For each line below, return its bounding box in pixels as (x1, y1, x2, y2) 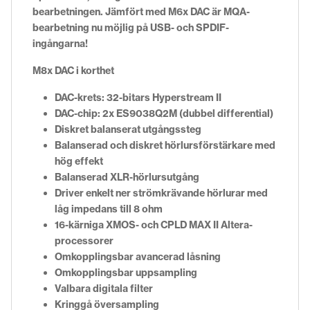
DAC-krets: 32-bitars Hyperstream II (55, 91, 221, 104)
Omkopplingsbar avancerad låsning (55, 250, 221, 263)
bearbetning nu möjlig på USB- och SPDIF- (33, 21, 229, 34)
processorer (55, 234, 113, 247)
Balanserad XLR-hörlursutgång (55, 170, 199, 183)
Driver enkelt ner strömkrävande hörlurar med (55, 186, 268, 199)
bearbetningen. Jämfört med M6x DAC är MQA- (33, 5, 250, 18)
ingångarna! (33, 37, 88, 50)
